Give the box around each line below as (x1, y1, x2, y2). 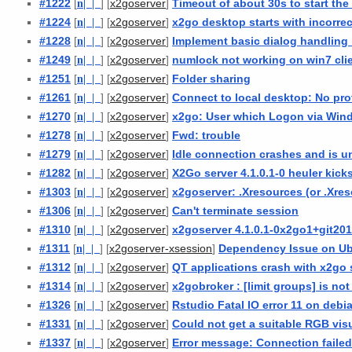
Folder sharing (172, 71, 251, 85)
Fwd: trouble (172, 128, 240, 141)
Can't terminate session (172, 203, 299, 217)
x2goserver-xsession (109, 242, 212, 255)
